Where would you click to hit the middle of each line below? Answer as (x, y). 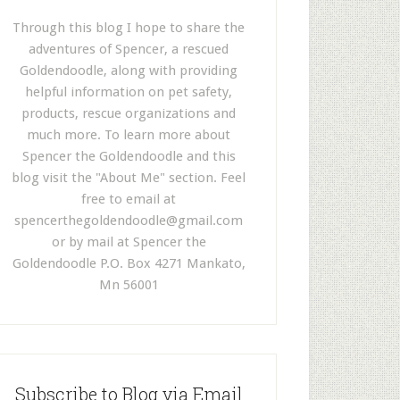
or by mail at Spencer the (129, 242)
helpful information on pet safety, (129, 92)
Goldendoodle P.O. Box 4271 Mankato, (129, 263)
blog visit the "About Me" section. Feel (129, 178)
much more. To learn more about (129, 135)
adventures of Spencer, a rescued (129, 49)
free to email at (129, 199)
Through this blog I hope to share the (129, 28)
